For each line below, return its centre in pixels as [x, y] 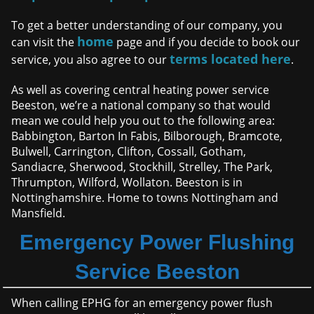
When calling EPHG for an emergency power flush [142, 303]
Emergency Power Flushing [157, 243]
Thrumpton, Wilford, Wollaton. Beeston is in [127, 183]
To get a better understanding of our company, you [147, 26]
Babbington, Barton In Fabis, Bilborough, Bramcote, [147, 136]
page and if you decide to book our [207, 42]
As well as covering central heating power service [141, 90]
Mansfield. [39, 213]
